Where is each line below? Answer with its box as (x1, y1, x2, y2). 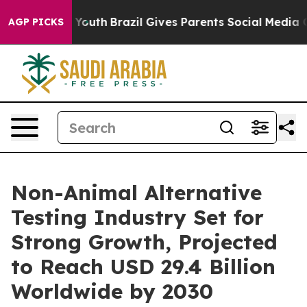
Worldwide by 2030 (11, 278, 213, 304)
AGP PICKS (8, 16, 64, 28)
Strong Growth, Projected (11, 229, 278, 255)
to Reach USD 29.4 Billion (11, 254, 275, 280)
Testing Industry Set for (11, 204, 264, 230)
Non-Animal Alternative (11, 180, 262, 206)
